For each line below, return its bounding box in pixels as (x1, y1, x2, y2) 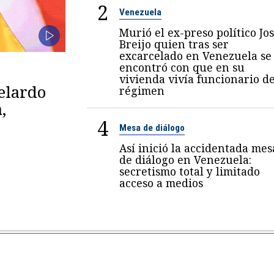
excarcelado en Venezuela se (119, 48, 272, 64)
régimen (119, 83, 165, 98)
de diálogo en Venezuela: (119, 152, 251, 168)
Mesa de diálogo (119, 122, 185, 134)
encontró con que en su (119, 60, 245, 75)
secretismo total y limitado (119, 164, 260, 179)
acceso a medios (119, 176, 203, 191)
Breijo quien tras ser (119, 37, 229, 52)
